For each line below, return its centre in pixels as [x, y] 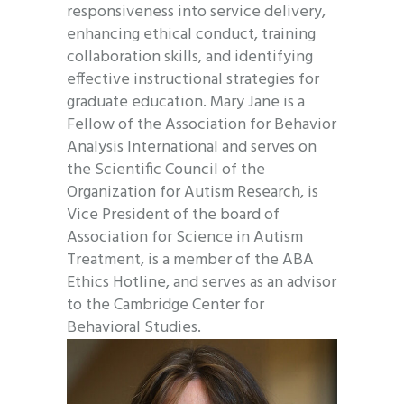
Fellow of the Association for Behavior [202, 125]
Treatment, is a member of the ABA [190, 261]
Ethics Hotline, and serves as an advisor [202, 283]
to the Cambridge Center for [165, 306]
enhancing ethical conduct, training [191, 35]
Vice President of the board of [173, 216]
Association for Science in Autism [185, 238]
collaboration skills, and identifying [190, 58]
